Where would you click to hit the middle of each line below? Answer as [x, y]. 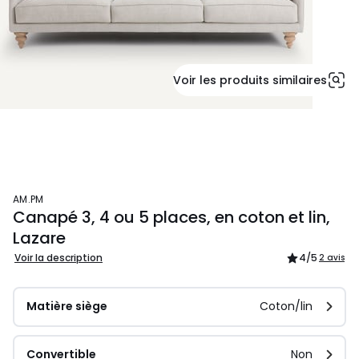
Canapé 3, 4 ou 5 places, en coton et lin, [171, 218]
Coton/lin [286, 307]
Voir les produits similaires [250, 80]
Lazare [39, 238]
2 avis [332, 258]
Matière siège [67, 307]
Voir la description [58, 258]
